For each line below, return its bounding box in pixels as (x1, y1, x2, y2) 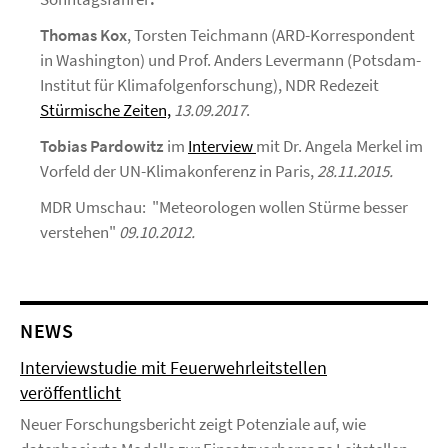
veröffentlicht (20, 381, 121, 404)
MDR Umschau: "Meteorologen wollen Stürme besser (40, 196, 408, 218)
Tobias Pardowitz (40, 135, 164, 157)
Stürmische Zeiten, (40, 99, 171, 121)
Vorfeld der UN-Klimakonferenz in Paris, (40, 160, 317, 182)
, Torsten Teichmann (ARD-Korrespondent (127, 24, 415, 46)
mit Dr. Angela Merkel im (256, 135, 423, 157)
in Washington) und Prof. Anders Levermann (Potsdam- (40, 49, 421, 71)
